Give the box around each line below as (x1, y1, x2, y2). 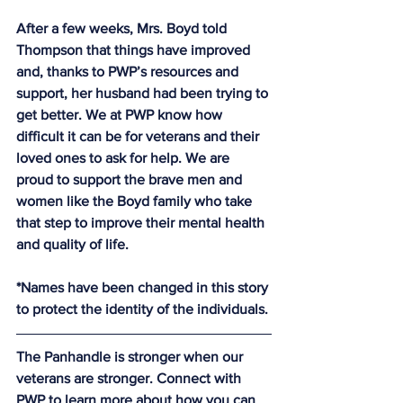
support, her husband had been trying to (16, 85, 272, 101)
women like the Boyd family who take (16, 193, 255, 209)
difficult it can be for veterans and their (16, 129, 263, 144)
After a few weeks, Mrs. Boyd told (16, 21, 230, 36)
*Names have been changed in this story (16, 280, 272, 295)
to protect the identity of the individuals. (16, 301, 268, 317)
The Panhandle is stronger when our (16, 349, 246, 364)
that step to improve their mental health (16, 215, 268, 230)
